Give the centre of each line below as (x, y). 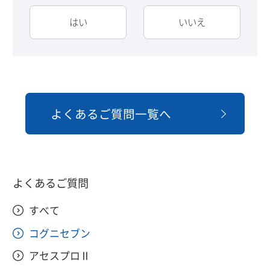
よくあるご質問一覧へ (111, 114)
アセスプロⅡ (59, 256)
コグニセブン (59, 233)
